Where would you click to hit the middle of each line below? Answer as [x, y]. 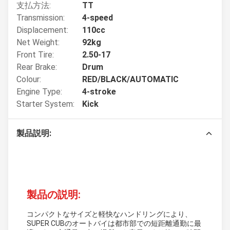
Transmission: [41, 18]
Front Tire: [35, 55]
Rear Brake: [37, 67]
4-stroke [99, 92]
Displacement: [42, 30]
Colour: [29, 79]
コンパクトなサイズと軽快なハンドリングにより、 [109, 214]
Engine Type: [39, 92]
